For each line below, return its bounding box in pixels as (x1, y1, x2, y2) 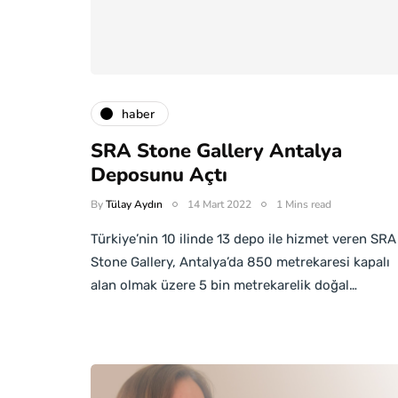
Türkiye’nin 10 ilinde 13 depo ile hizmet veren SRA (91, 231, 396, 247)
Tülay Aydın (106, 197, 163, 211)
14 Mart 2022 (187, 197, 251, 211)
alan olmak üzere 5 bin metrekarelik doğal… (91, 277, 357, 293)
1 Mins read (276, 197, 331, 211)
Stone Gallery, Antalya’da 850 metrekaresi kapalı (91, 254, 390, 270)
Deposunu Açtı (91, 162, 227, 188)
